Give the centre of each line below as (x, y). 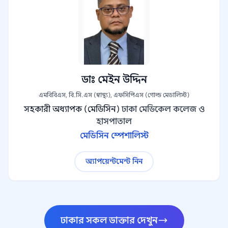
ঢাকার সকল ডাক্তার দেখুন (109, 220)
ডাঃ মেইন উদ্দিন (114, 80)
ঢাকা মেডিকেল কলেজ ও (163, 109)
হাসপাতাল (114, 122)
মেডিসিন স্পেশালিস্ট (114, 136)
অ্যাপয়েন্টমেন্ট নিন (114, 161)
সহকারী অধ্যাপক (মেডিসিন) (72, 109)
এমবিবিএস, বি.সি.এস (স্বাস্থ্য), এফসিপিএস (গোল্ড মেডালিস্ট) (114, 95)
